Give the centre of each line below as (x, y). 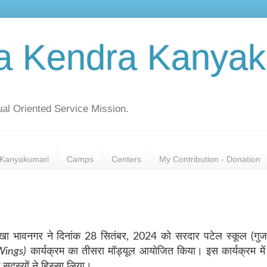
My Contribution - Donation (210, 159)
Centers (126, 159)
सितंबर (114, 236)
